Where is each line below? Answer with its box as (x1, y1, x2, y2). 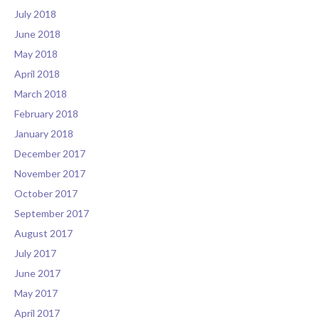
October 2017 (14, 187, 78, 200)
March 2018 (14, 88, 67, 100)
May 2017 (14, 287, 58, 300)
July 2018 (14, 8, 56, 21)
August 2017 (14, 227, 73, 240)
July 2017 (14, 247, 56, 260)
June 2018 (14, 28, 61, 41)
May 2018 (14, 48, 58, 61)
